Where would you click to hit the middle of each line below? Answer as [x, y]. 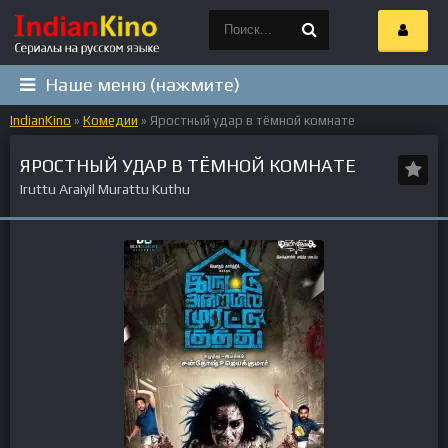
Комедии [110, 120]
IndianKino [40, 120]
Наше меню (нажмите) [142, 84]
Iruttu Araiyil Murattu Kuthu [108, 189]
